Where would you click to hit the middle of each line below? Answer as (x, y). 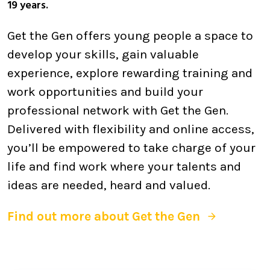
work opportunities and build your (105, 92)
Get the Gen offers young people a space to (130, 36)
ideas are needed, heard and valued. (109, 185)
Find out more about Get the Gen (104, 216)
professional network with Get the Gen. (118, 110)
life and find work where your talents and (124, 166)
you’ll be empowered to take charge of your (131, 148)
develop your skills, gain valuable (103, 54)
